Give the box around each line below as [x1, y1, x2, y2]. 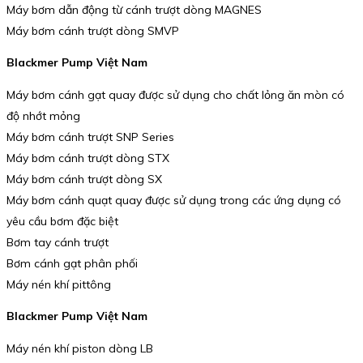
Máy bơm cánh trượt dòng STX [6, 150, 169, 165]
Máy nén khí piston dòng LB [6, 341, 153, 356]
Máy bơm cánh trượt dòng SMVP [6, 23, 179, 38]
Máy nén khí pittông [6, 276, 111, 292]
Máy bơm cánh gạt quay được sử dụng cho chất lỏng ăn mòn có [6, 87, 344, 102]
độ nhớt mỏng [6, 108, 80, 123]
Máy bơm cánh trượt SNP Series [6, 129, 174, 144]
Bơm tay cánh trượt [6, 234, 109, 250]
